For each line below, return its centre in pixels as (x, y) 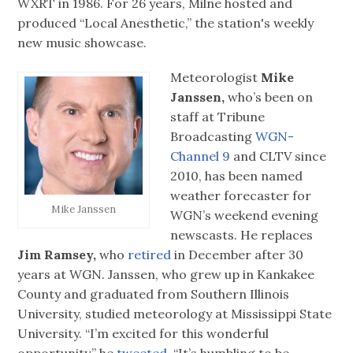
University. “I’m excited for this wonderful (143, 333)
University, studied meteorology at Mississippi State (175, 313)
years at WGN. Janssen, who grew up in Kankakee (166, 274)
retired (150, 254)
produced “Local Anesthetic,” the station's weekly (166, 22)
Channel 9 (200, 156)
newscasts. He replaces (242, 234)
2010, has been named (236, 175)
